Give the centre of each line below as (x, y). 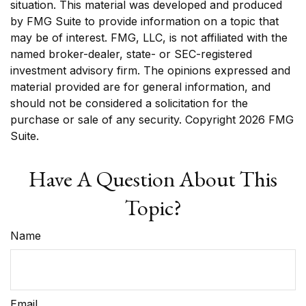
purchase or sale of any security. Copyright (125, 120)
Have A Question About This (153, 179)
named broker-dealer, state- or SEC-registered (131, 54)
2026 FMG (266, 120)
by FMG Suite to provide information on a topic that (144, 21)
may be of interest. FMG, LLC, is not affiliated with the (149, 38)
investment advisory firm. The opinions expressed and (150, 70)
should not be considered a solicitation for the (129, 103)
